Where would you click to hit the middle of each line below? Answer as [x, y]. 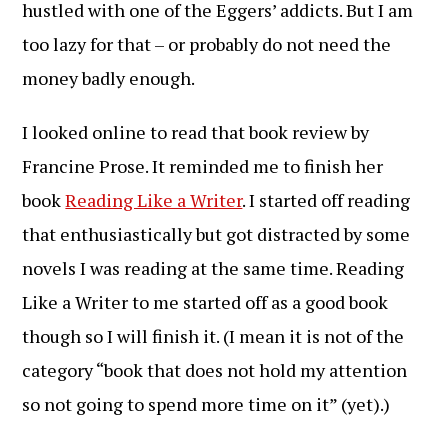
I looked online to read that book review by [196, 132]
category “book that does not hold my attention [215, 370]
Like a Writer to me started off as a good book [205, 302]
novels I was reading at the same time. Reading [213, 268]
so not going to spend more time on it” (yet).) [206, 404]
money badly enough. [109, 78]
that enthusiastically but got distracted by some [216, 234]
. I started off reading [326, 200]
